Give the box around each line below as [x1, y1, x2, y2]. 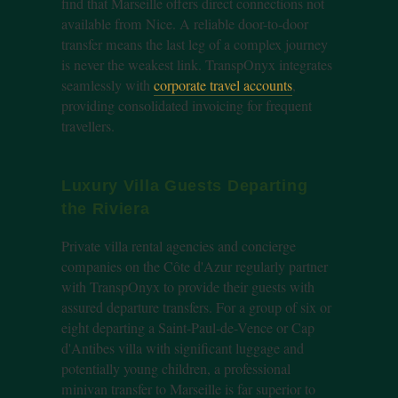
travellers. [60, 116, 115, 137]
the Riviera [60, 200, 150, 219]
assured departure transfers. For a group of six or [60, 298, 331, 318]
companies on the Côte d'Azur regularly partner [60, 257, 328, 277]
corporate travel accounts [153, 76, 292, 96]
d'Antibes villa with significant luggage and [60, 338, 304, 359]
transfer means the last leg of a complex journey [60, 35, 328, 55]
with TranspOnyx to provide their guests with [60, 277, 314, 298]
